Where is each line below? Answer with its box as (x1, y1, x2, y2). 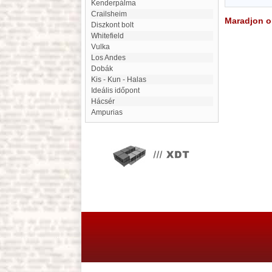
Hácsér (97, 97, 115, 106)
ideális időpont (93, 86, 140, 95)
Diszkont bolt (97, 21, 134, 29)
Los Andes (95, 53, 126, 62)
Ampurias (96, 108, 123, 117)
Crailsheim (97, 10, 127, 18)
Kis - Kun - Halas (96, 75, 146, 84)
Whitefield (98, 32, 124, 40)
